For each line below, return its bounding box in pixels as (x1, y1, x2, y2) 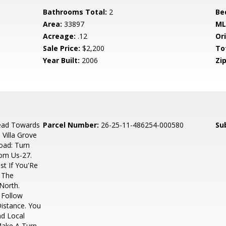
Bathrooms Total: (43, 7, 107, 17)
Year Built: (43, 55, 80, 65)
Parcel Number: (43, 120, 99, 130)
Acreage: (43, 31, 76, 41)
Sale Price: (43, 43, 81, 53)
